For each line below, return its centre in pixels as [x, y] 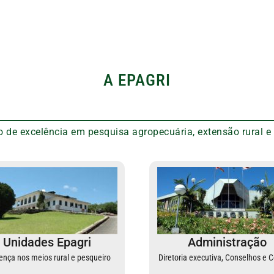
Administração [227, 243]
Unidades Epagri [47, 243]
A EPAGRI [137, 80]
